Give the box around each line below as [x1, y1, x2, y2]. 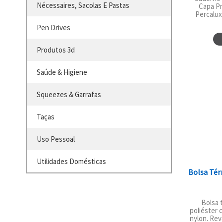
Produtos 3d [37, 45, 75, 55]
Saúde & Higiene [37, 67, 87, 77]
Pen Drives [37, 23, 70, 33]
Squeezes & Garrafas [37, 90, 101, 100]
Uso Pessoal [37, 134, 75, 144]
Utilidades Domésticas [37, 157, 106, 166]
